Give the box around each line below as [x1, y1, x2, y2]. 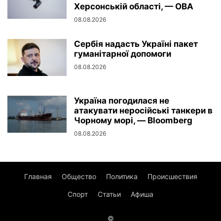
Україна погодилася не [74, 95, 169, 106]
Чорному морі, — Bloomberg [74, 115, 192, 125]
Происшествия [147, 172, 197, 181]
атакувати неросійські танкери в [74, 105, 213, 115]
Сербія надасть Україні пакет [74, 38, 198, 49]
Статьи [98, 189, 121, 198]
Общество [61, 172, 96, 181]
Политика [106, 172, 138, 181]
